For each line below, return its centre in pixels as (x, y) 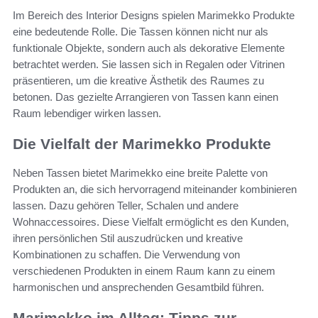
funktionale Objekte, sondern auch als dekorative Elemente (149, 48)
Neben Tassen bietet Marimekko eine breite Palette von (140, 172)
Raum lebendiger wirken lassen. (87, 114)
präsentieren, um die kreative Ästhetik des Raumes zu (138, 81)
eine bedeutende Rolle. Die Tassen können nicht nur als (141, 32)
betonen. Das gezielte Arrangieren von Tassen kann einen (146, 97)
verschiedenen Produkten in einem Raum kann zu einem (144, 270)
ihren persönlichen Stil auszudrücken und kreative (128, 238)
